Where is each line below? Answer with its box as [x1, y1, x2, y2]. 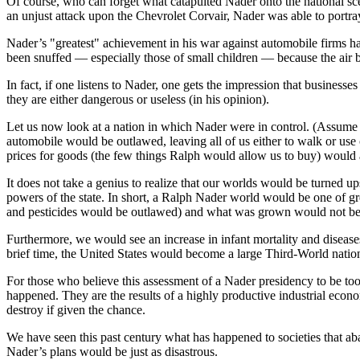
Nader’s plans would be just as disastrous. [6, 344, 218, 358]
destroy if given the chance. [6, 302, 145, 317]
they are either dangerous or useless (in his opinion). [6, 92, 269, 106]
